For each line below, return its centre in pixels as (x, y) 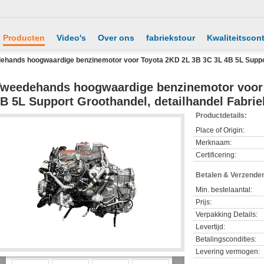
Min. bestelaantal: (224, 190)
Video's (71, 38)
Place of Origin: (220, 130)
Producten (24, 38)
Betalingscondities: (226, 239)
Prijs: (204, 202)
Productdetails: (221, 115)
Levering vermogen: (228, 252)
